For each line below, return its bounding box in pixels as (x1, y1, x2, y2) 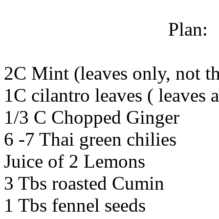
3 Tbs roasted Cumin (4, 172, 164, 194)
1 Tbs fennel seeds (4, 194, 146, 216)
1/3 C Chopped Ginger (4, 106, 179, 128)
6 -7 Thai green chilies (4, 128, 176, 150)
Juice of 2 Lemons (4, 150, 145, 172)
